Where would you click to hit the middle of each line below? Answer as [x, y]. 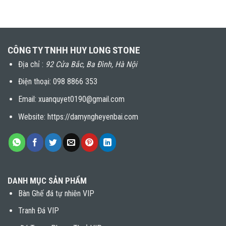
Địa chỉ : [32, 64]
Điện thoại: [35, 82]
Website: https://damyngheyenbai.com [78, 117]
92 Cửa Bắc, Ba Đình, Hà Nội [91, 64]
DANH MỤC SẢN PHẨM [47, 180]
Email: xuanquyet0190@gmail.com [71, 99]
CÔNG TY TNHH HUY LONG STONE [74, 50]
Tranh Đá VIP [38, 211]
